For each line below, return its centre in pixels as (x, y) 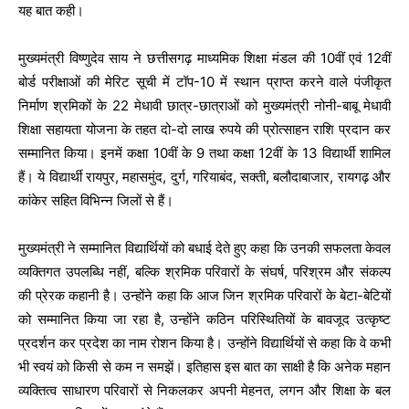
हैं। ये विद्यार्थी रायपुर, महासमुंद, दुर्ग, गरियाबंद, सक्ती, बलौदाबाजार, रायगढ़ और (204, 177)
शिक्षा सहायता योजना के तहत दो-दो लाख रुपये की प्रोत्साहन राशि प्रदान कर (204, 130)
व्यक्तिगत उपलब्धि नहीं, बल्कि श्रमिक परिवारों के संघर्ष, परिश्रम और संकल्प (204, 272)
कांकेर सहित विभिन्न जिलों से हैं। (96, 201)
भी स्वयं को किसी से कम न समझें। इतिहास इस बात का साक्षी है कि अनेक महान (204, 367)
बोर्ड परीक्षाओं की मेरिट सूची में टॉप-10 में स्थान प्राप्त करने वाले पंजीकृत (204, 82)
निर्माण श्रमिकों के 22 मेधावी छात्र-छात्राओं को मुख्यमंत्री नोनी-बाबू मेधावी (204, 106)
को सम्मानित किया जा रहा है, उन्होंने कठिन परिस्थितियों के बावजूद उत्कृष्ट (204, 320)
